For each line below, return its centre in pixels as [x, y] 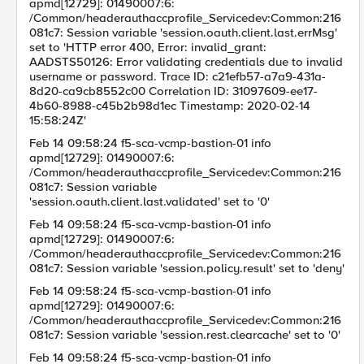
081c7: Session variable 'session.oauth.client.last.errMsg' [183, 32]
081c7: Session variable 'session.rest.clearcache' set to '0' [185, 335]
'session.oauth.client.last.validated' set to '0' [149, 201]
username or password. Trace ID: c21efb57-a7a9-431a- [178, 76]
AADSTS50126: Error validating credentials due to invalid [186, 62]
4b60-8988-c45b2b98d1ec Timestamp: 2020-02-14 [170, 106]
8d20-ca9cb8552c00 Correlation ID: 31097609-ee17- [173, 91]
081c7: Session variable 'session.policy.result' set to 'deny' [187, 268]
